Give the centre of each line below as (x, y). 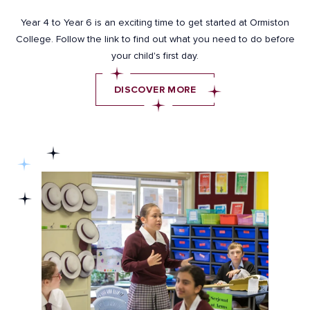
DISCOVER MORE (155, 89)
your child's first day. (155, 56)
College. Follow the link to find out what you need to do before (155, 39)
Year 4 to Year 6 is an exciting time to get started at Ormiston (155, 22)
